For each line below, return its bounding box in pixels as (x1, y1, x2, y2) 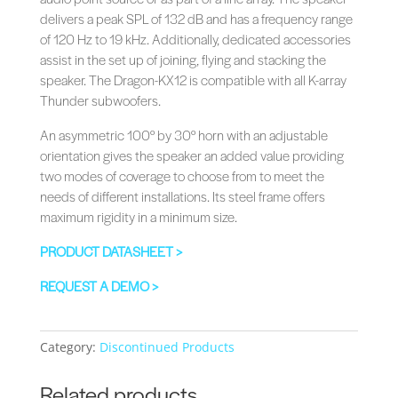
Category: (39, 338, 99, 356)
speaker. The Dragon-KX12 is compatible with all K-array (39, 70, 346, 90)
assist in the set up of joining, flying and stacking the (39, 50, 326, 69)
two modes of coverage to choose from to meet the (39, 166, 324, 186)
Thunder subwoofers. (39, 91, 161, 110)
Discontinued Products (99, 338, 235, 356)
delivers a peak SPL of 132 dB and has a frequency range (39, 9, 353, 28)
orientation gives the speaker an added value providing (39, 146, 344, 165)
